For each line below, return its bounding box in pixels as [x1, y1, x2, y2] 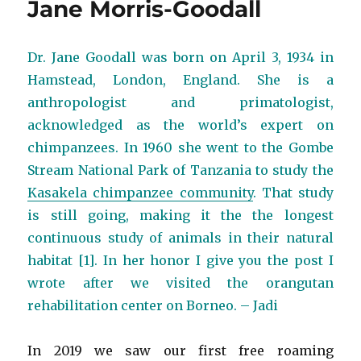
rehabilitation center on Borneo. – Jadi [27, 297, 279, 314]
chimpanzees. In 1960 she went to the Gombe [27, 139, 334, 156]
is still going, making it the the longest [27, 207, 334, 224]
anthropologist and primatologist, [27, 94, 334, 111]
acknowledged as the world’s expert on [27, 117, 334, 134]
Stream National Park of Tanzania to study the [27, 162, 334, 179]
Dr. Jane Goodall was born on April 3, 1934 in [27, 49, 334, 66]
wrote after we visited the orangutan [27, 275, 334, 292]
